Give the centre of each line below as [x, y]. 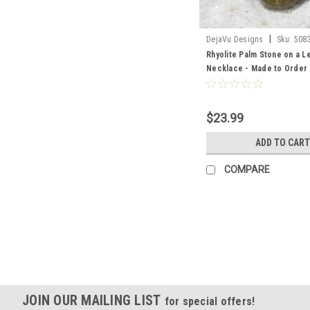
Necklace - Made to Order [257, 68]
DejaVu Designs [235, 39]
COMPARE [247, 169]
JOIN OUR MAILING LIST [93, 300]
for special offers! [210, 301]
